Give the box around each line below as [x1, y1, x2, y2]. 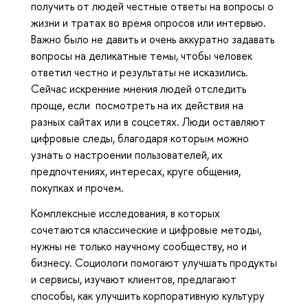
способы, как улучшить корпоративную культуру [31, 287, 265, 303]
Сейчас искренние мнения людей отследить [31, 81, 246, 97]
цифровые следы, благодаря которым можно [31, 131, 249, 146]
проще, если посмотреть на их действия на [31, 98, 243, 113]
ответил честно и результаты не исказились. [31, 65, 248, 80]
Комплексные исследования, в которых [31, 205, 220, 221]
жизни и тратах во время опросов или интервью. [31, 15, 266, 31]
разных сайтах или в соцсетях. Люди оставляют [31, 114, 265, 130]
